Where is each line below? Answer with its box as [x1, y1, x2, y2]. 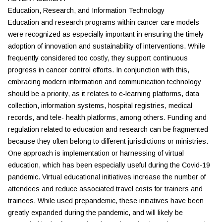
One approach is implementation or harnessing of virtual [8, 149, 184, 157]
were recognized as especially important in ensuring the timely [8, 30, 204, 38]
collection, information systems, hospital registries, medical [8, 102, 192, 110]
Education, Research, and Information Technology [8, 6, 165, 14]
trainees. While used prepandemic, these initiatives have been [8, 197, 204, 205]
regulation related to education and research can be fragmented [8, 125, 208, 133]
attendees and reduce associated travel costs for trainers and [8, 185, 203, 193]
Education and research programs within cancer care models [8, 18, 199, 26]
